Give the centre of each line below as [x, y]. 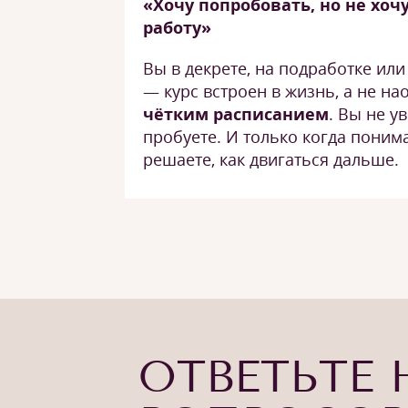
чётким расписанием [236, 114]
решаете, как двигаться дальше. [271, 159]
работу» [177, 27]
